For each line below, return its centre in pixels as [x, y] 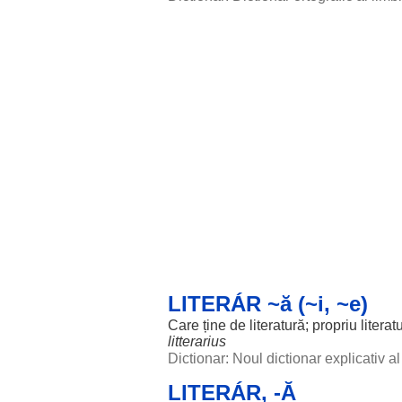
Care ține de [209, 325]
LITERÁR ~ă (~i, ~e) [268, 304]
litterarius [197, 341]
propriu [335, 325]
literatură [277, 325]
